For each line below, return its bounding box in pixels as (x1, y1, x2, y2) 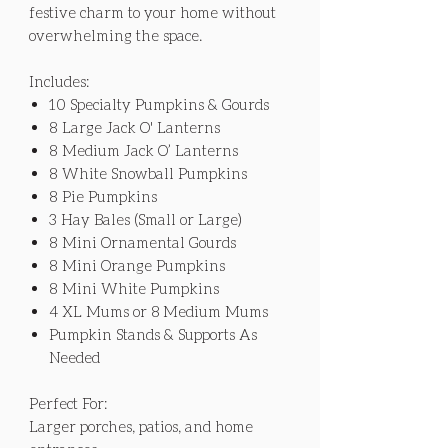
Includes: (29, 71, 89, 90)
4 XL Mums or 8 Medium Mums (49, 301, 268, 320)
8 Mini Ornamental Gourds (49, 232, 236, 251)
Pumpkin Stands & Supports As (49, 324, 257, 343)
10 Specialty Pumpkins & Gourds (49, 94, 272, 113)
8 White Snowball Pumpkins (49, 163, 247, 182)
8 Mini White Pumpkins (49, 278, 219, 297)
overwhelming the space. (29, 25, 202, 44)
